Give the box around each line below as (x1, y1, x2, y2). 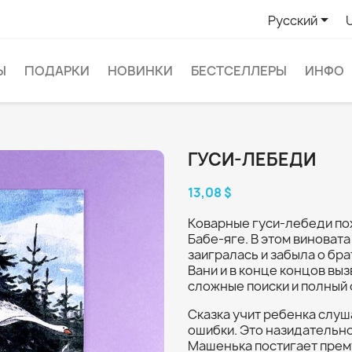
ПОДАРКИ (24, 62, 90, 79)
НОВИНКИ (108, 62, 173, 79)
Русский (267, 11, 317, 29)
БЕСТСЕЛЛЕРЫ (191, 62, 287, 79)
